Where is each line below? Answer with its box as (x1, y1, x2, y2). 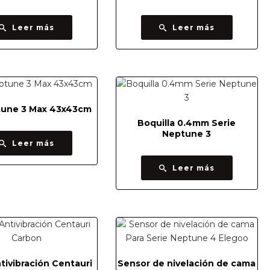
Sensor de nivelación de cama (118, 258, 256, 269)
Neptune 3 (162, 128, 212, 139)
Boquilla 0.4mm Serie (137, 118, 236, 128)
